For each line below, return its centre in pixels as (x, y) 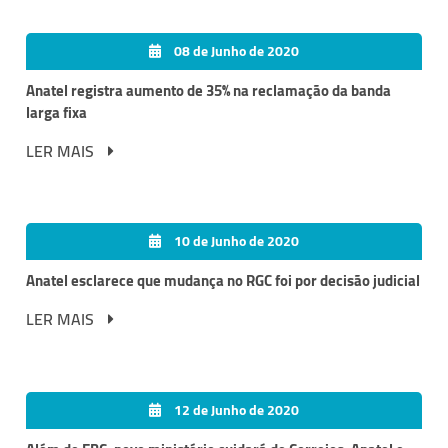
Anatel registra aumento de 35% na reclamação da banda (208, 90)
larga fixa (56, 112)
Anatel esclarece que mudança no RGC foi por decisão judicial (223, 281)
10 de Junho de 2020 (235, 241)
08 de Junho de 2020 (235, 50)
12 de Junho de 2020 (235, 410)
